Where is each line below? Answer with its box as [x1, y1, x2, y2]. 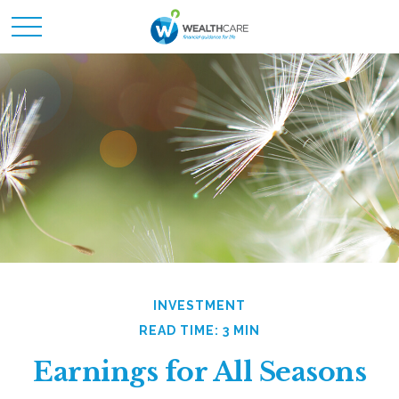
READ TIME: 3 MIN [139, 323, 260, 338]
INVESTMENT [153, 298, 246, 313]
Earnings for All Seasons [33, 355, 366, 388]
